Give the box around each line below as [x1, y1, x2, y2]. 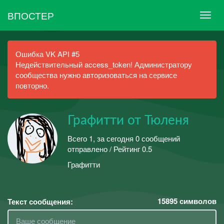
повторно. [15, 80, 49, 90]
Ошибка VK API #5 [15, 48, 79, 59]
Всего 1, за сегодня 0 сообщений [67, 132, 180, 143]
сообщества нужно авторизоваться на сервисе [15, 69, 177, 80]
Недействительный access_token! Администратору [15, 59, 192, 69]
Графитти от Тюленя [67, 114, 189, 127]
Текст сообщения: [7, 195, 73, 207]
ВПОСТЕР [7, 8, 54, 22]
